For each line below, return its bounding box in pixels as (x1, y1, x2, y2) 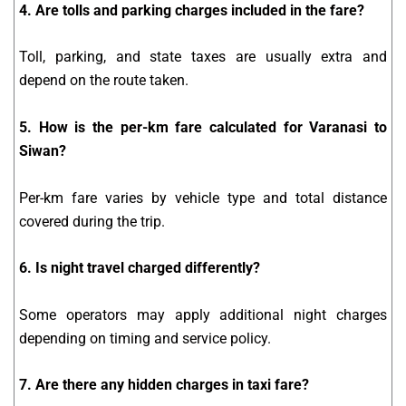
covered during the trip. (19, 212, 165, 230)
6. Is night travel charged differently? (19, 259, 260, 277)
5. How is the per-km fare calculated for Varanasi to (19, 118, 387, 136)
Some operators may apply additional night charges (19, 305, 387, 324)
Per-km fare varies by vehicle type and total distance (19, 188, 387, 207)
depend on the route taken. (19, 72, 188, 90)
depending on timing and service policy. (19, 329, 271, 347)
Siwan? (19, 141, 66, 159)
